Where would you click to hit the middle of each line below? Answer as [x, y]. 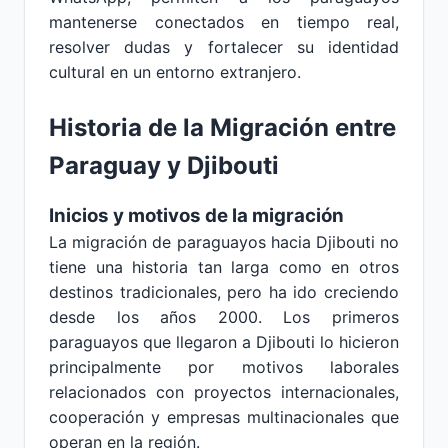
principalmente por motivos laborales [224, 367]
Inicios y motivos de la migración [196, 215]
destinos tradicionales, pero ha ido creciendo [224, 292]
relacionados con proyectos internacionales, [224, 392]
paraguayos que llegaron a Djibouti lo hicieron [224, 342]
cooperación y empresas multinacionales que [224, 417]
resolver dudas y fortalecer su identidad [224, 47]
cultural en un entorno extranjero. [175, 72]
